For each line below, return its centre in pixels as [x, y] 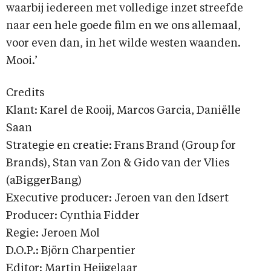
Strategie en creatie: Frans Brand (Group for [121, 146]
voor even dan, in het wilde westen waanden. [123, 44]
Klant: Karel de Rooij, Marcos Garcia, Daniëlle [123, 111]
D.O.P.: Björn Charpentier [71, 251]
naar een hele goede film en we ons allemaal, [123, 26]
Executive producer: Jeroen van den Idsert [117, 199]
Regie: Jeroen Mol [53, 234]
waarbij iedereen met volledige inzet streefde [125, 9]
